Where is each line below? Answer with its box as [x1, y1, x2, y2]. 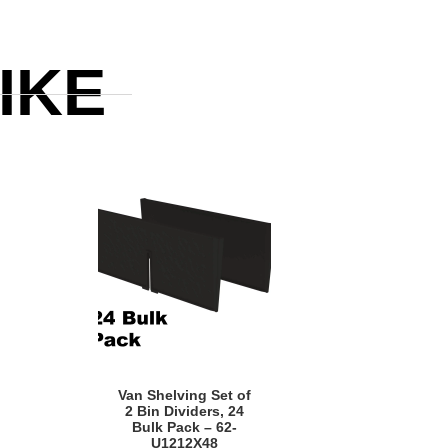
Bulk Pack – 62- [131, 418, 237, 435]
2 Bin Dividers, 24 [124, 402, 244, 419]
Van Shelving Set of [117, 386, 251, 403]
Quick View [137, 371, 208, 388]
